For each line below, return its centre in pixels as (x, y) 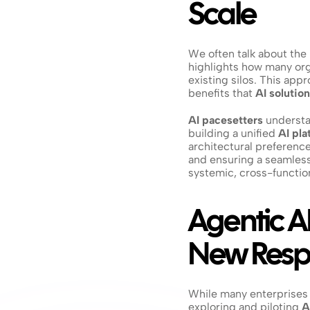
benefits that (222, 93)
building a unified (233, 133)
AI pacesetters (226, 120)
